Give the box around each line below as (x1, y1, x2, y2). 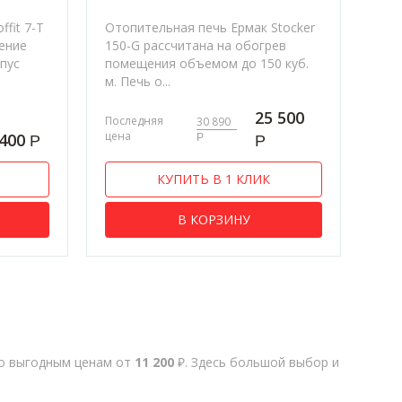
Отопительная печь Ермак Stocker (105, 18, 316, 36)
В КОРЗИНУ (177, 210, 250, 228)
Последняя (105, 113, 164, 129)
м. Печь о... (105, 72, 171, 90)
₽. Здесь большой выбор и (173, 353, 339, 371)
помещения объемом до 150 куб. (105, 54, 310, 72)
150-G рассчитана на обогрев (105, 36, 287, 54)
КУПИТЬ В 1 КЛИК (157, 170, 271, 188)
